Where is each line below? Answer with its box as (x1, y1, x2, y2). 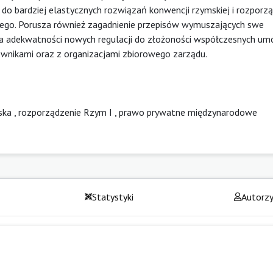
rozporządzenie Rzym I (18, 105, 112, 118)
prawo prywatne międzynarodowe (119, 105, 257, 118)
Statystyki (92, 190, 134, 203)
